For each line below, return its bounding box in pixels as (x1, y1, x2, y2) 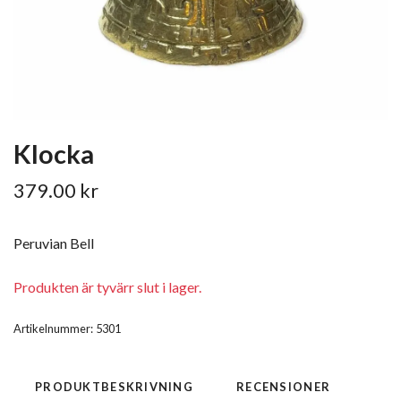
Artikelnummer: (13, 320, 93, 336)
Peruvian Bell (13, 234, 94, 252)
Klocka (13, 138, 94, 169)
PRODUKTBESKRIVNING (35, 379, 194, 394)
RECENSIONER (236, 379, 331, 394)
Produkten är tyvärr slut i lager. (13, 277, 201, 295)
